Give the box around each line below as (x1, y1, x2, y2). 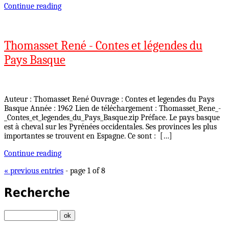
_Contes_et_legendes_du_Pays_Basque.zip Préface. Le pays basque (4, 112, 220, 122)
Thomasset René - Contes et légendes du (4, 38, 202, 53)
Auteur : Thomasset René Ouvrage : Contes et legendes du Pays (4, 94, 214, 104)
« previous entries (4, 166, 63, 175)
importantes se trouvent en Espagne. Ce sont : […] (4, 131, 172, 141)
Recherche (4, 185, 70, 200)
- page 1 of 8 (63, 166, 105, 175)
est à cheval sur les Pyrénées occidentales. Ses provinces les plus (4, 122, 217, 131)
